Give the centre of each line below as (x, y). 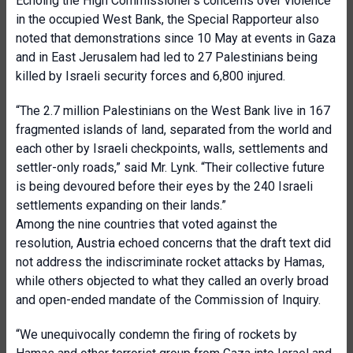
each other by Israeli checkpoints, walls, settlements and (172, 149)
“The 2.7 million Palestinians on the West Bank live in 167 (173, 111)
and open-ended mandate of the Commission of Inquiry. (168, 300)
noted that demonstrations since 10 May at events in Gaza (176, 38)
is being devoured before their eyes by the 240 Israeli (164, 186)
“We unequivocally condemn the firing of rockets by (156, 334)
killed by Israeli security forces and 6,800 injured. (150, 76)
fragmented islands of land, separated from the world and (174, 130)
